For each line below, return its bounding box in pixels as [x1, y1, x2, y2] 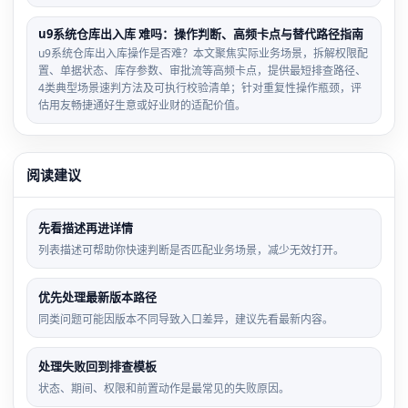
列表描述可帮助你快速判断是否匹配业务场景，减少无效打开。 [38, 242, 344, 258]
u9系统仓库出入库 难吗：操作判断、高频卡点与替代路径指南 [38, 25, 363, 42]
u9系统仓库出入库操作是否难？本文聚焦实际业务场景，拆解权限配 [38, 46, 368, 61]
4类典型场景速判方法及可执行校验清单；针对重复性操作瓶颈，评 [38, 80, 362, 96]
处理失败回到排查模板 [38, 358, 157, 374]
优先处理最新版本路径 [38, 289, 157, 305]
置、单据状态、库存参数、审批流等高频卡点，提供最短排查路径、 [38, 63, 366, 78]
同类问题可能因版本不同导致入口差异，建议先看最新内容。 [38, 311, 333, 327]
